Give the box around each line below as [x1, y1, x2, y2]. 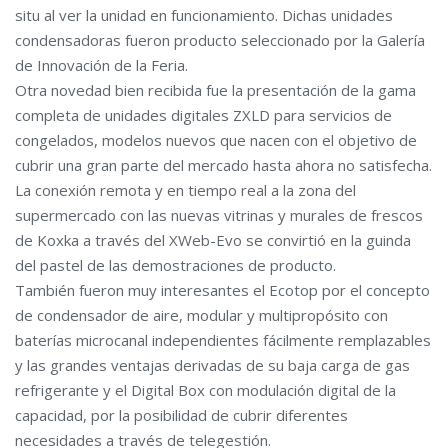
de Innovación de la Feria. [15, 54, 188, 75]
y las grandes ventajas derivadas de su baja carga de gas [15, 354, 410, 375]
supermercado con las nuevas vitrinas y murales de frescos [15, 204, 423, 225]
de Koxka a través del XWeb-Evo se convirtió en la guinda [15, 229, 411, 250]
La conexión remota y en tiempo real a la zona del [15, 179, 356, 200]
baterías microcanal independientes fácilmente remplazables [15, 329, 431, 350]
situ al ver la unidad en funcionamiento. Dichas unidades [15, 4, 393, 25]
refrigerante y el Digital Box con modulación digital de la [15, 379, 396, 400]
